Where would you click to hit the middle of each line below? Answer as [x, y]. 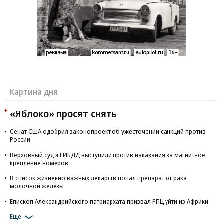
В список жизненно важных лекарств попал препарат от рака [98, 178]
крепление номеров [39, 163]
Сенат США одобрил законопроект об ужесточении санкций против [108, 131]
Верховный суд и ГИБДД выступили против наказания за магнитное [108, 155]
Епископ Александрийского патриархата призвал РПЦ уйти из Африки [109, 201]
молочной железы [37, 186]
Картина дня [34, 92]
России [20, 139]
